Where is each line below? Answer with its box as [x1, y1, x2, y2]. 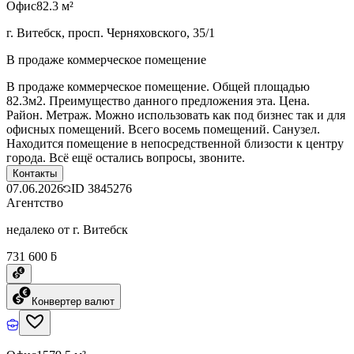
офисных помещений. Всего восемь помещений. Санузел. [6, 122, 320, 136]
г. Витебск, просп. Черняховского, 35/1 [6, 25, 215, 40]
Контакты [13, 167, 57, 179]
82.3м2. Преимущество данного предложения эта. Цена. [6, 93, 310, 107]
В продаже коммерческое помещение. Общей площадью [6, 79, 310, 93]
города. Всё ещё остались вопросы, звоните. [6, 150, 245, 164]
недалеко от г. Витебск [6, 222, 128, 236]
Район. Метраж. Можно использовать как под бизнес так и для [6, 107, 345, 122]
